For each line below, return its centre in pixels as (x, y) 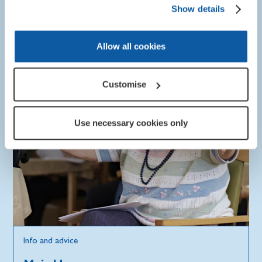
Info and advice (51, 240)
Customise (125, 84)
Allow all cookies (131, 46)
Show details (198, 9)
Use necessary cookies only (131, 123)
